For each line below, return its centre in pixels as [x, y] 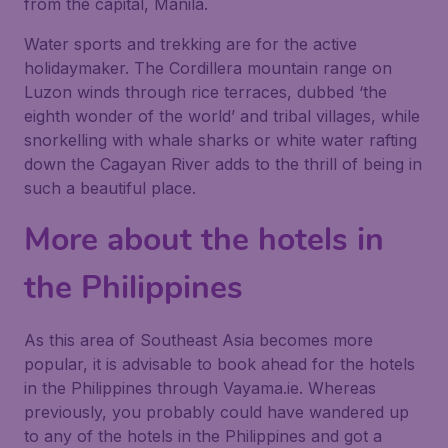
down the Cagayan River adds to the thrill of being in [223, 164]
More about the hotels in [204, 239]
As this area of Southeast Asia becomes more [198, 340]
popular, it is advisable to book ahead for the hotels [219, 364]
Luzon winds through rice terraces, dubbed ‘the [205, 92]
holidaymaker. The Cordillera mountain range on [208, 68]
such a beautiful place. [110, 188]
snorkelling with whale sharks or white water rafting [220, 140]
